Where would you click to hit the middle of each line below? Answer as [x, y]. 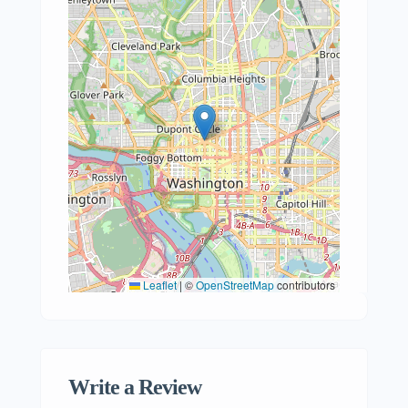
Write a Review [135, 387]
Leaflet [158, 285]
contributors [305, 285]
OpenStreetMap [235, 285]
